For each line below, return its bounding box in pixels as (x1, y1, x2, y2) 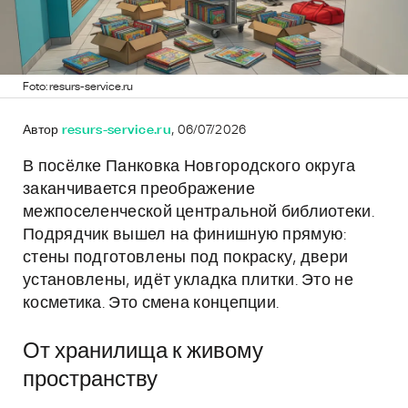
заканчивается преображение (23, 181, 255, 198)
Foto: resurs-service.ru (23, 81, 133, 92)
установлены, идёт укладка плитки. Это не (23, 272, 353, 289)
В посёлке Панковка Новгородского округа (23, 158, 356, 175)
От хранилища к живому (23, 341, 263, 362)
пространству (23, 369, 158, 391)
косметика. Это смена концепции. (23, 295, 280, 311)
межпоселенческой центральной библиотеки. (23, 204, 374, 220)
